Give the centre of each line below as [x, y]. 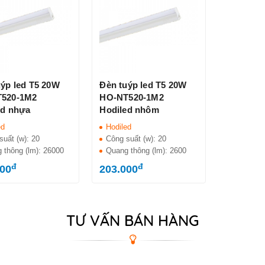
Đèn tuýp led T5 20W [143, 85]
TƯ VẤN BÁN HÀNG [132, 221]
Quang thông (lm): [138, 151]
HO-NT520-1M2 [132, 98]
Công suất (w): [132, 139]
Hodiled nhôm [129, 110]
